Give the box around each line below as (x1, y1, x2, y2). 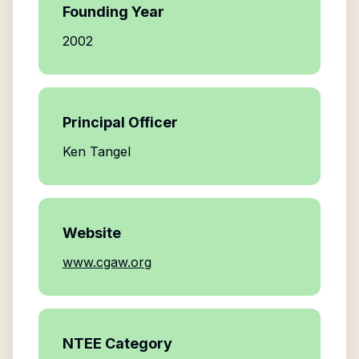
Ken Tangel (63, 143, 131, 159)
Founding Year (63, 3, 164, 20)
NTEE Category (63, 335, 172, 352)
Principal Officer (63, 114, 178, 131)
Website (63, 224, 121, 241)
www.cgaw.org (63, 254, 151, 270)
